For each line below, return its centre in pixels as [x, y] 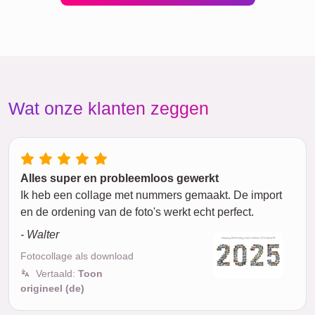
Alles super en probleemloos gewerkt [120, 178]
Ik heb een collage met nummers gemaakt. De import [151, 195]
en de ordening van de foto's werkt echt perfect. [137, 212]
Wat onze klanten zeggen [109, 108]
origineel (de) [52, 288]
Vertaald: [57, 274]
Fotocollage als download [77, 256]
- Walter [40, 234]
